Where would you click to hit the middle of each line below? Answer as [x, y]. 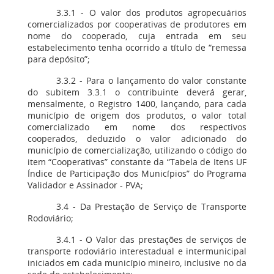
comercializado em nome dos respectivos [137, 127]
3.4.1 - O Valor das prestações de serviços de [151, 239]
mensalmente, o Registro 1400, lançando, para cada [137, 104]
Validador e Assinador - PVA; [85, 185]
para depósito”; [59, 59]
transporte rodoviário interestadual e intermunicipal [137, 251]
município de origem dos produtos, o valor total [137, 115]
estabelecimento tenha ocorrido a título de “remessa [137, 47]
